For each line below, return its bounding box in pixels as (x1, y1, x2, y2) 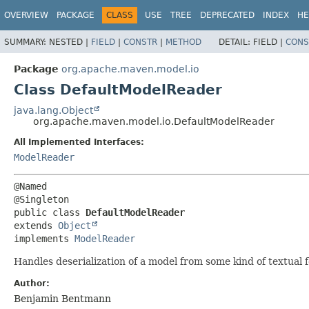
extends (14, 219, 58, 231)
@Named (14, 180, 47, 192)
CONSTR (123, 37, 157, 47)
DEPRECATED (200, 10, 255, 20)
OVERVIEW (4, 10, 48, 20)
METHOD (166, 37, 201, 47)
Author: (14, 278, 50, 288)
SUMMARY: (4, 37, 49, 47)
